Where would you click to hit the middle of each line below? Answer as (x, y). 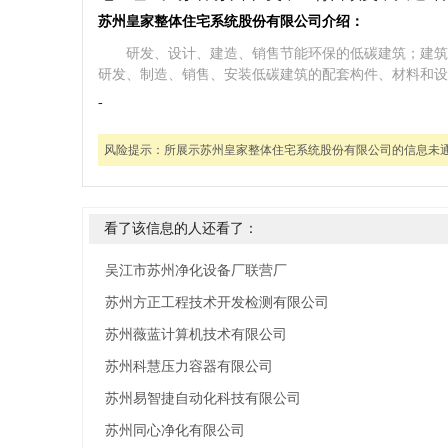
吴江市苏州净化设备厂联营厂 (196, 270)
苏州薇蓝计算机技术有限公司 (196, 334)
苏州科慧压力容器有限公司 (189, 366)
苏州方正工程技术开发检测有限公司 (217, 302)
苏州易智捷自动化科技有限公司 (203, 398)
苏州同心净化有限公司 (175, 430)
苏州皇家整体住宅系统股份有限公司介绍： (231, 21)
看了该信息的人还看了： (181, 228)
